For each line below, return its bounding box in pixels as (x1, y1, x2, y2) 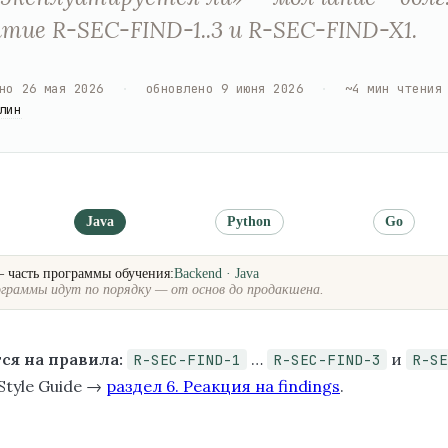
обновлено (145, 79, 214, 97)
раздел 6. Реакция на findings (106, 375, 340, 396)
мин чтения (367, 79, 443, 97)
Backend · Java (174, 266, 259, 282)
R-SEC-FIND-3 (273, 349, 381, 369)
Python (227, 213, 272, 229)
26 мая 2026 (21, 79, 104, 97)
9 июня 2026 (220, 79, 304, 97)
